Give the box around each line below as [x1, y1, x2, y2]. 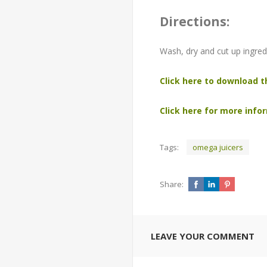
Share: [160, 179, 184, 190]
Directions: [160, 13, 229, 30]
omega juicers [193, 142, 243, 153]
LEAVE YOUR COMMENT [151, 230, 254, 242]
